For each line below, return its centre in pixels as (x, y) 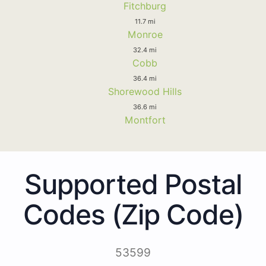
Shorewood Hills (145, 91)
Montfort (145, 120)
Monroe (145, 34)
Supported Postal (133, 184)
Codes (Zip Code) (133, 214)
